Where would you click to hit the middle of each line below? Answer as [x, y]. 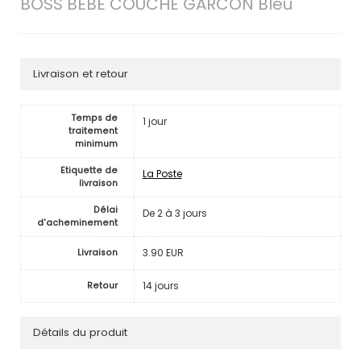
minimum [96, 143]
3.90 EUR [163, 252]
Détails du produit [80, 333]
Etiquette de [89, 170]
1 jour [154, 121]
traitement [93, 131]
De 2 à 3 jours [174, 213]
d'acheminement [77, 222]
